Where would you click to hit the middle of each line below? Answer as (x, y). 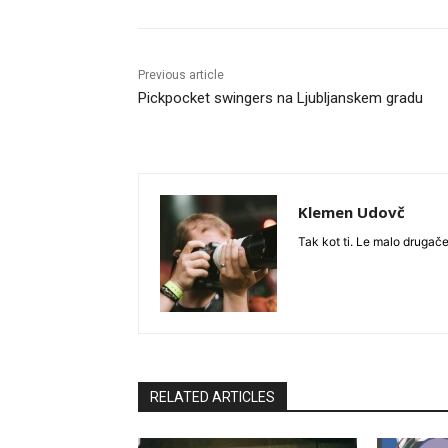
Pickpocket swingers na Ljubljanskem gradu (280, 98)
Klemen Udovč (351, 212)
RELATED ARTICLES (212, 397)
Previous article (181, 75)
